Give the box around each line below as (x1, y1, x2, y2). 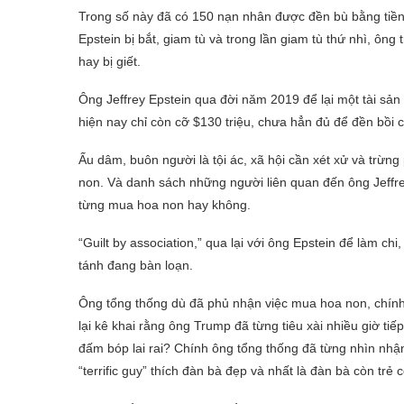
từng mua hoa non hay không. (78, 197, 251, 212)
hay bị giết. (78, 53, 141, 69)
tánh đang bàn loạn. (78, 257, 193, 272)
